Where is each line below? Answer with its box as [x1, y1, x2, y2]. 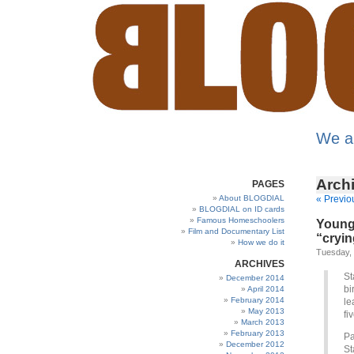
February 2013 [231, 329, 284, 337]
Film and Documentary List [188, 227, 284, 235]
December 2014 [226, 273, 284, 282]
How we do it [238, 238, 284, 247]
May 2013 [248, 307, 284, 315]
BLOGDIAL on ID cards [199, 205, 284, 213]
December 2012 [226, 340, 284, 348]
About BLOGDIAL [219, 194, 284, 202]
